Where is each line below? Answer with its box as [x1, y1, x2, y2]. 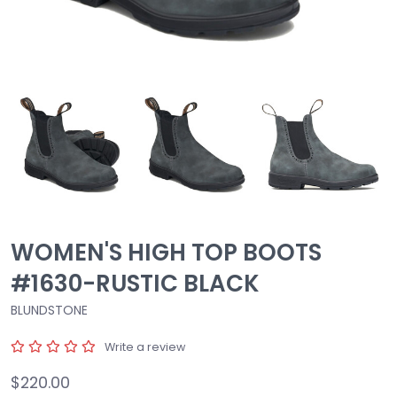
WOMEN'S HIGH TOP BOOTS [11, 237, 322, 269]
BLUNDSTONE [11, 301, 88, 320]
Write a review [105, 339, 185, 355]
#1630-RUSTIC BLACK [11, 268, 260, 300]
